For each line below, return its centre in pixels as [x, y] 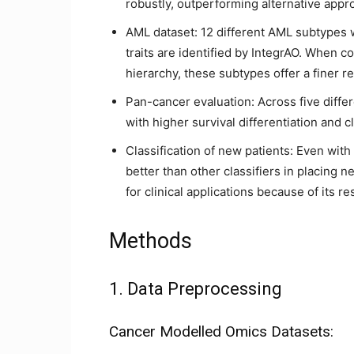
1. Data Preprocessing [196, 289]
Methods [151, 241]
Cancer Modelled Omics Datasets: [221, 331]
